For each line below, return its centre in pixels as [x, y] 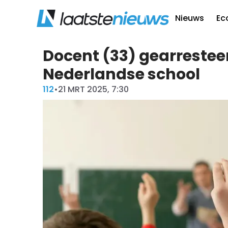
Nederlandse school [121, 74]
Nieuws [190, 18]
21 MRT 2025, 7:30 [93, 89]
